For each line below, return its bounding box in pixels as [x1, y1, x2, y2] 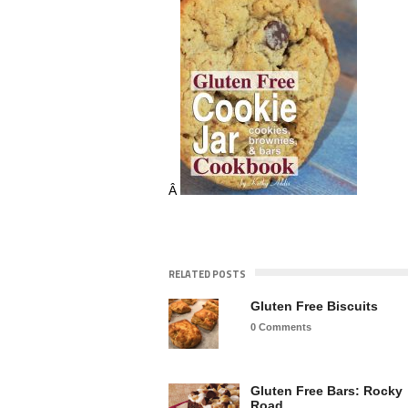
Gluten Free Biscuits [250, 298, 378, 313]
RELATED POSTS [168, 266, 246, 281]
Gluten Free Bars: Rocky [250, 382, 403, 398]
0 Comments [250, 321, 311, 332]
